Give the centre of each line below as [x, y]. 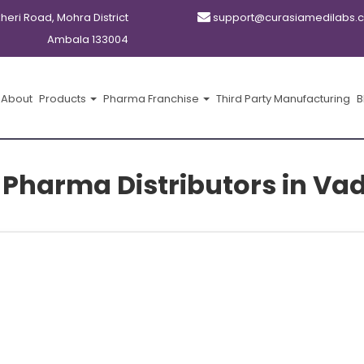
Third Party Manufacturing [283, 99]
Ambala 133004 [87, 39]
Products [64, 99]
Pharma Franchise [152, 99]
